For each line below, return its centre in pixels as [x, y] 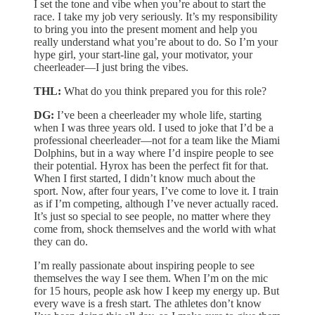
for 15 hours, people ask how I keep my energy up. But [156, 290]
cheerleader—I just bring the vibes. [111, 67]
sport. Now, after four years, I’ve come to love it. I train [156, 191]
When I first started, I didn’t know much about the [144, 178]
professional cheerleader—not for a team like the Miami [157, 140]
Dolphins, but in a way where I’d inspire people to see [154, 153]
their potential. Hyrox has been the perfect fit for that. [151, 165]
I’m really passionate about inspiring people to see [144, 265]
